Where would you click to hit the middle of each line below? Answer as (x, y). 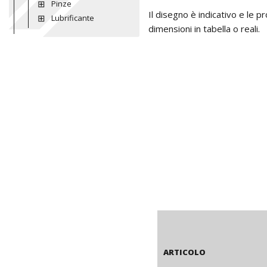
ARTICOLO (184, 252)
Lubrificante (72, 18)
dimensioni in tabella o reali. (204, 28)
